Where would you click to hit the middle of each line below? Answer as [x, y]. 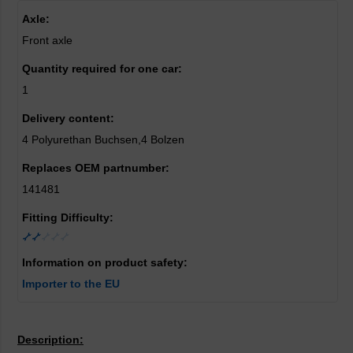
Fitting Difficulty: [68, 217]
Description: [50, 340]
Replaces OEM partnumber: [96, 168]
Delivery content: [68, 118]
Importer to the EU [71, 284]
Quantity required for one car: [102, 69]
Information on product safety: [105, 262]
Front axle [47, 40]
